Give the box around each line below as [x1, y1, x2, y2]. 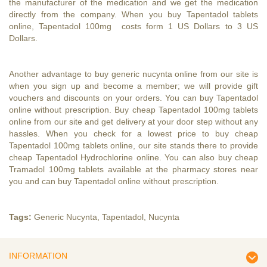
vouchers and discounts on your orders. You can [9, 92, 200, 103]
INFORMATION [9, 250, 67, 260]
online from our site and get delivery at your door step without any [9, 116, 258, 126]
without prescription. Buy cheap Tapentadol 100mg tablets [32, 104, 258, 114]
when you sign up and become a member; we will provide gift [9, 80, 258, 91]
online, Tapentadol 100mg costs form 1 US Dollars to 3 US [9, 21, 258, 31]
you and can [9, 176, 58, 186]
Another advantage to [9, 69, 95, 79]
